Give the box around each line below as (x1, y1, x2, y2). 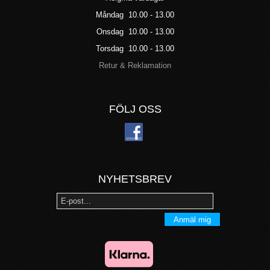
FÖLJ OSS (108, 102, 162, 115)
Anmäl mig (174, 215, 211, 224)
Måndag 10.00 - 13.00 (96, 10, 174, 19)
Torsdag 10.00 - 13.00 (96, 43, 174, 53)
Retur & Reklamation (99, 60, 171, 70)
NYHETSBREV (98, 172, 172, 185)
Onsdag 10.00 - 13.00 (96, 27, 174, 36)
